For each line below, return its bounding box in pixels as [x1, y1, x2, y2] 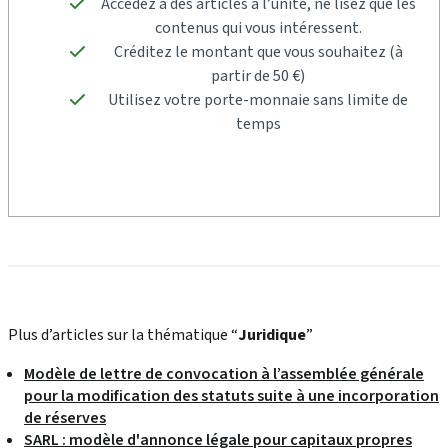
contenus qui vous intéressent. [154, 17, 362, 39]
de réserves [24, 407, 106, 429]
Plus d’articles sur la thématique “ [8, 324, 238, 346]
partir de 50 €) [211, 65, 305, 87]
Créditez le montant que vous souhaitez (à [113, 41, 403, 63]
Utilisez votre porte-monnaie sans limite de [108, 89, 408, 111]
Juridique [238, 324, 306, 346]
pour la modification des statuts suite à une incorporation [24, 385, 439, 407]
